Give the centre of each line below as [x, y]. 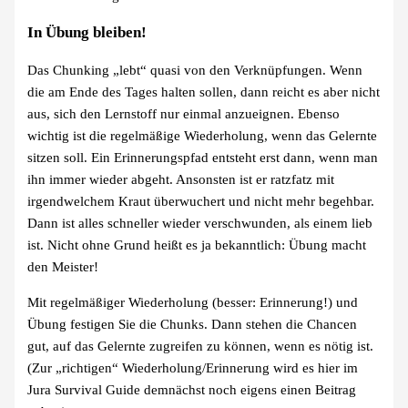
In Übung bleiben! [87, 33]
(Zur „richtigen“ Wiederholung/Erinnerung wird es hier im [193, 367]
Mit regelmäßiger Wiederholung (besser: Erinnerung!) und [193, 302]
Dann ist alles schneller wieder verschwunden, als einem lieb [200, 224]
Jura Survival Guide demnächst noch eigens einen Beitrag [192, 389]
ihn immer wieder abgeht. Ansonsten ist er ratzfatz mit [181, 180]
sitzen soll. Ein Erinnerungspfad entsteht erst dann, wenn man [203, 158]
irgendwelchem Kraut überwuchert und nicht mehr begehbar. [201, 202]
